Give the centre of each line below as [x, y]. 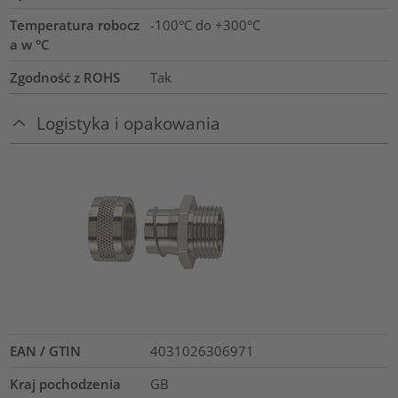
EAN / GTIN [46, 351]
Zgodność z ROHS [65, 77]
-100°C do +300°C [205, 24]
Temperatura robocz [75, 24]
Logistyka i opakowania [129, 123]
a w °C [30, 44]
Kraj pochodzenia [66, 384]
